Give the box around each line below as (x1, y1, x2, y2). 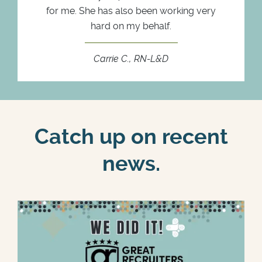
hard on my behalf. (91, 20, 171, 32)
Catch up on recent (34, 124, 228, 149)
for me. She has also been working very (46, 5, 216, 16)
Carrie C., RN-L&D (94, 53, 168, 64)
